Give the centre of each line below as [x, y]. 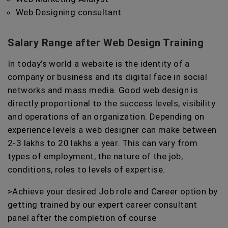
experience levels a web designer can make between [112, 130]
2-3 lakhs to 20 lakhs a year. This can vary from [103, 143]
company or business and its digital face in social [107, 77]
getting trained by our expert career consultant [103, 205]
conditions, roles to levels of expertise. [87, 169]
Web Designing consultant [69, 12]
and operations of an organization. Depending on [106, 117]
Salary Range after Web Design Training [106, 43]
